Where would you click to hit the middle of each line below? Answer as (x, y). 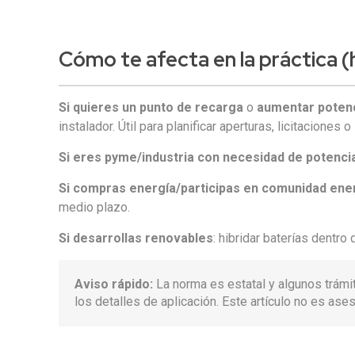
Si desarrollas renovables (136, 238)
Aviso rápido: (114, 284)
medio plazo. (95, 207)
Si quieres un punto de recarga (151, 107)
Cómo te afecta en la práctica (198, 59)
